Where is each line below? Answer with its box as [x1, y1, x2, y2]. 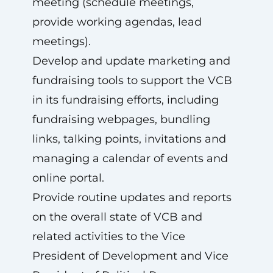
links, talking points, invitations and [32, 132, 226, 146]
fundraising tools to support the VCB [32, 74, 232, 87]
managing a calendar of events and [32, 152, 228, 165]
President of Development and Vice [32, 249, 229, 263]
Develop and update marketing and [32, 54, 230, 68]
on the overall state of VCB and [32, 210, 202, 224]
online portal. [32, 171, 104, 185]
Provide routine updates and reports [32, 191, 232, 204]
